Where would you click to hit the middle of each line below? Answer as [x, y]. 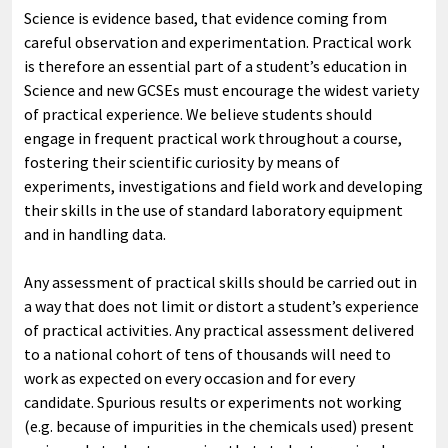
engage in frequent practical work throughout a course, [213, 137]
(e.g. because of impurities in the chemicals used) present [219, 425]
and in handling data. [95, 233]
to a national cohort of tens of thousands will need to [207, 353]
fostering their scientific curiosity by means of [182, 161]
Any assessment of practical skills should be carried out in [220, 281]
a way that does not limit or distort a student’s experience [221, 305]
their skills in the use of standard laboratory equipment [213, 209]
